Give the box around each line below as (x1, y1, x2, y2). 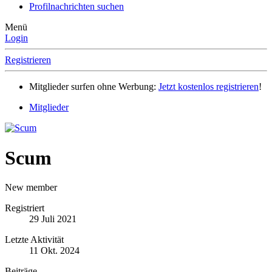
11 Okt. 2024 (29, 245, 80, 256)
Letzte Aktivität (5, 234, 64, 245)
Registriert (5, 203, 44, 214)
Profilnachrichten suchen (29, 1, 124, 12)
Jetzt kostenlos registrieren (158, 81, 259, 92)
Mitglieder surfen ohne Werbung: (29, 81, 158, 92)
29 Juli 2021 (29, 214, 76, 225)
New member (5, 182, 57, 193)
